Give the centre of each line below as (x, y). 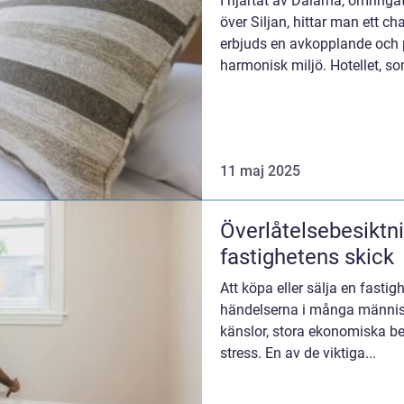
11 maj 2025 (260, 170)
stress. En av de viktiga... (298, 353)
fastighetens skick (307, 257)
